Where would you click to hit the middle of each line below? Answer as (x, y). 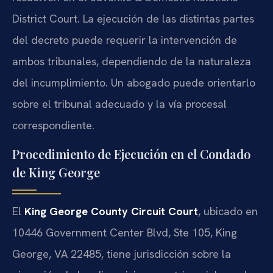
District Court (45, 19)
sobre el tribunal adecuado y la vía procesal (119, 104)
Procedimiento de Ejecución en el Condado (131, 154)
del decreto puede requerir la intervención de (125, 40)
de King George (56, 172)
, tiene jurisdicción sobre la (166, 253)
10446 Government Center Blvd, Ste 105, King (125, 232)
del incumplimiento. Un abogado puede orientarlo (134, 83)
